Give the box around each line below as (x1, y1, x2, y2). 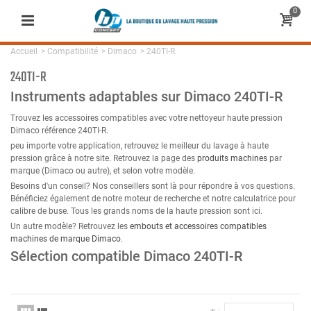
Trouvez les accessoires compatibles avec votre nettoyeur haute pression (10, 113, 283, 124)
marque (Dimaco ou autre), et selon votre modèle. (10, 166, 195, 176)
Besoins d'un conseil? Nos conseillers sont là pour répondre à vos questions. (10, 181, 295, 192)
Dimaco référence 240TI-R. (10, 126, 108, 136)
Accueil (10, 47, 37, 56)
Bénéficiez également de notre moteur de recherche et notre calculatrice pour (10, 194, 296, 204)
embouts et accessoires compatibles (130, 221, 267, 232)
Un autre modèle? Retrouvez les (10, 221, 130, 232)
